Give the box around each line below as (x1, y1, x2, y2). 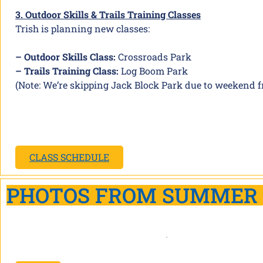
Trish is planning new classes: (15, 22, 150, 35)
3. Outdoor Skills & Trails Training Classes (15, 8, 201, 21)
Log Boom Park (119, 65, 188, 77)
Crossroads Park (116, 50, 191, 63)
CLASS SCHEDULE (29, 151, 109, 163)
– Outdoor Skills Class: (15, 50, 116, 63)
